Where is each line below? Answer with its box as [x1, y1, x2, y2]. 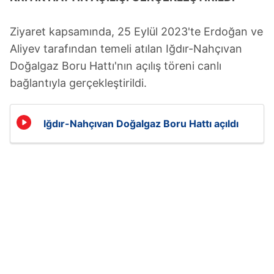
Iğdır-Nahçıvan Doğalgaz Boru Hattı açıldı [43, 117, 239, 130]
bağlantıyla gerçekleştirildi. [10, 76, 147, 90]
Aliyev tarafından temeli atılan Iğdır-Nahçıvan [10, 42, 242, 56]
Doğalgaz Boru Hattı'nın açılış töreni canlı [10, 59, 221, 73]
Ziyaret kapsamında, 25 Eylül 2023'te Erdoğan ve [10, 25, 263, 39]
